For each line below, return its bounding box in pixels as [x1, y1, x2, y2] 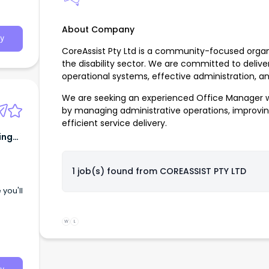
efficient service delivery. [62, 117, 167, 130]
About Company [62, 23, 134, 36]
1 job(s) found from [71, 165, 160, 178]
